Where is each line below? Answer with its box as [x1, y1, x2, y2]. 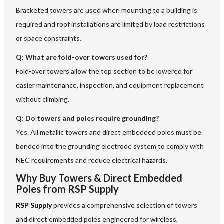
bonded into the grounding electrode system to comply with [16, 142, 204, 151]
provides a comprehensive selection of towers [52, 201, 197, 210]
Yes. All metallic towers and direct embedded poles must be [16, 128, 201, 137]
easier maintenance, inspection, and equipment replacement [16, 81, 204, 90]
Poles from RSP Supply [16, 183, 119, 195]
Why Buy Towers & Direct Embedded [16, 172, 182, 184]
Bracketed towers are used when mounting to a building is [16, 6, 197, 15]
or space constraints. [16, 34, 81, 43]
